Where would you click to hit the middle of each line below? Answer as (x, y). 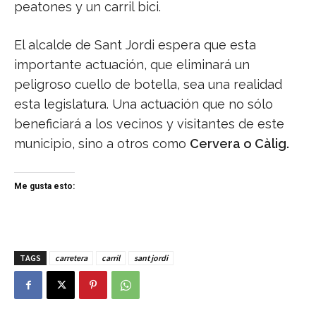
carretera (71, 258)
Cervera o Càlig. (239, 144)
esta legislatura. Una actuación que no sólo (144, 104)
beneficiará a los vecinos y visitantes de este (149, 124)
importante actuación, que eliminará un (132, 65)
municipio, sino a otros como (102, 144)
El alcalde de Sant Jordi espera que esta (135, 45)
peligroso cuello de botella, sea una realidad (148, 85)
